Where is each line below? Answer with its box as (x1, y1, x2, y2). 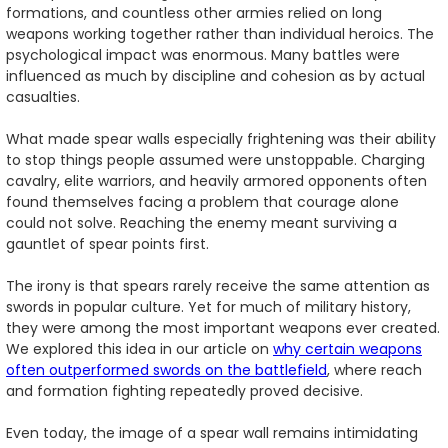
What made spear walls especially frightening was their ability (6, 128, 436, 149)
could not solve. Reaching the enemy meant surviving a (6, 212, 397, 233)
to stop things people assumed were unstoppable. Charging (6, 149, 425, 170)
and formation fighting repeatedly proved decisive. (6, 380, 363, 401)
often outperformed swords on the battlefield (6, 359, 327, 380)
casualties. (6, 86, 80, 107)
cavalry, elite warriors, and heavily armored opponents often (6, 170, 427, 191)
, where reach (327, 359, 422, 380)
